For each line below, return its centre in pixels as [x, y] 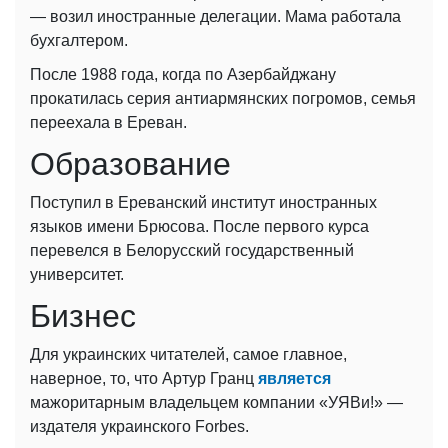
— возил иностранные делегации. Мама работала [215, 16]
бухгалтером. [79, 40]
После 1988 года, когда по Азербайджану [183, 74]
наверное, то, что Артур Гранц [144, 378]
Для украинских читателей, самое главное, [188, 354]
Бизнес [83, 315]
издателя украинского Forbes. [139, 426]
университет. [77, 274]
